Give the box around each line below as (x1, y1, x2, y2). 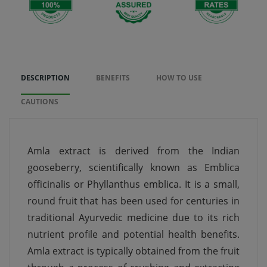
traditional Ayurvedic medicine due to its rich (27, 211, 240, 225)
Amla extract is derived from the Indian (27, 144, 240, 158)
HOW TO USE (156, 73, 202, 83)
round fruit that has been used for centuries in (27, 194, 240, 208)
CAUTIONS (21, 97, 58, 107)
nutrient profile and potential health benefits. (27, 228, 240, 241)
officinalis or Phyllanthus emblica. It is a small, (27, 178, 240, 191)
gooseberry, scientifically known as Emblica (27, 161, 240, 175)
